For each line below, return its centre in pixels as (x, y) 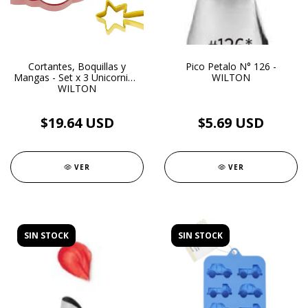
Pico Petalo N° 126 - (231, 66)
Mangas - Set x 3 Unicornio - (77, 77)
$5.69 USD (231, 123)
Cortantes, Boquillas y (77, 66)
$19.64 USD (77, 123)
